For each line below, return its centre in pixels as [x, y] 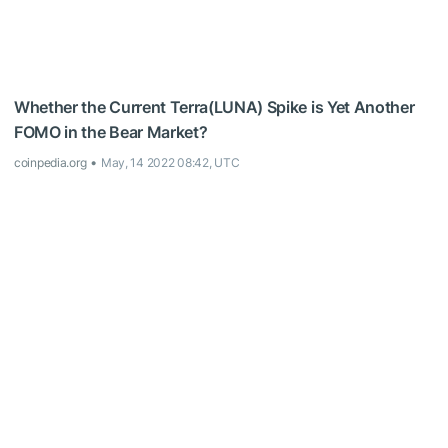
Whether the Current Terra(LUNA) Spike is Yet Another [214, 106]
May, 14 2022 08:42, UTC [170, 162]
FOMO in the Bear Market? [111, 131]
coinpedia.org [50, 162]
